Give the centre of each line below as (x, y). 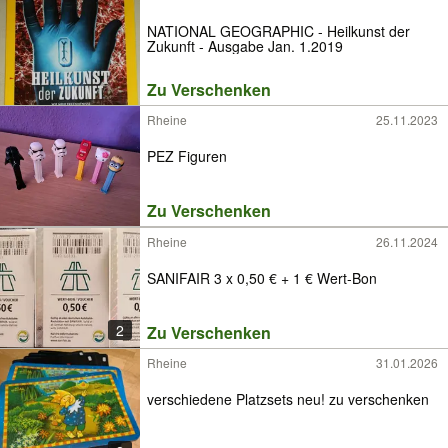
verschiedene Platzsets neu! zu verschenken (288, 399)
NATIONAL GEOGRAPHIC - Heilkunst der (278, 30)
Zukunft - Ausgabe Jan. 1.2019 (245, 45)
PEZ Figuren (187, 156)
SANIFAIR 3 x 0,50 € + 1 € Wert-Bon (262, 278)
